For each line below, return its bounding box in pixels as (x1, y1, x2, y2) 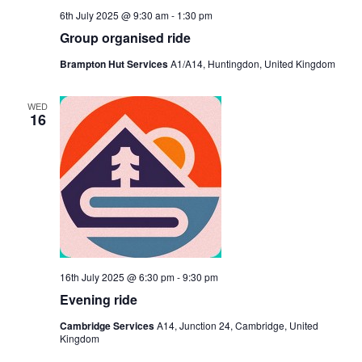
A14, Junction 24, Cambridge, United (156, 318, 318, 332)
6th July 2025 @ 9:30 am (59, 8, 169, 22)
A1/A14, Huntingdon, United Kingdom (170, 57, 335, 70)
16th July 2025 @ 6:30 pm (59, 270, 175, 284)
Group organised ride (59, 28, 191, 47)
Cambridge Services (59, 318, 157, 333)
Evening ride (59, 290, 137, 309)
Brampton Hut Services (59, 57, 170, 71)
